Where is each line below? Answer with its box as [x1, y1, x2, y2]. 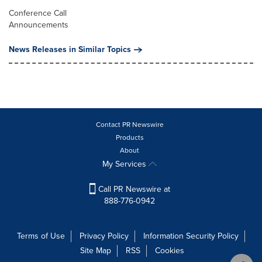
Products [115, 132, 144, 143]
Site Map [80, 244, 111, 257]
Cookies [154, 244, 184, 257]
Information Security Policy [143, 230, 239, 243]
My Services [102, 158, 149, 171]
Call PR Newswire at [95, 183, 170, 196]
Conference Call [9, 7, 67, 20]
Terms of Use [17, 230, 65, 243]
